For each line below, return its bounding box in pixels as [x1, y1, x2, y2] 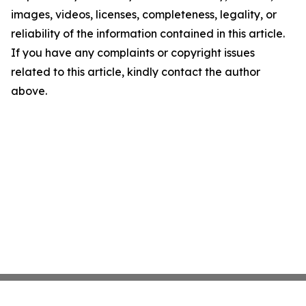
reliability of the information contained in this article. [11, 27, 285, 40]
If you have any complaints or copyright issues [11, 46, 255, 59]
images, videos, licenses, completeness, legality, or [11, 8, 277, 21]
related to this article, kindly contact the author [11, 65, 260, 79]
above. [11, 84, 47, 98]
